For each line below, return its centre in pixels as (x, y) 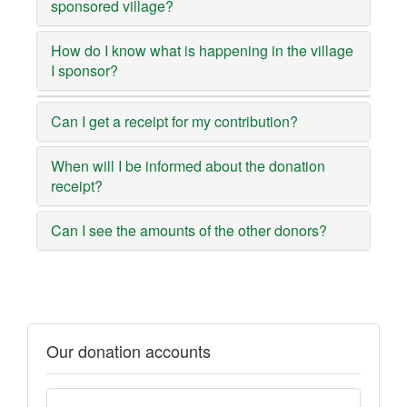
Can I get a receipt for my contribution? (174, 121)
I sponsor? (84, 70)
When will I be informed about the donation (188, 165)
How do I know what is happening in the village (202, 50)
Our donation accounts (129, 350)
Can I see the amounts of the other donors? (189, 230)
